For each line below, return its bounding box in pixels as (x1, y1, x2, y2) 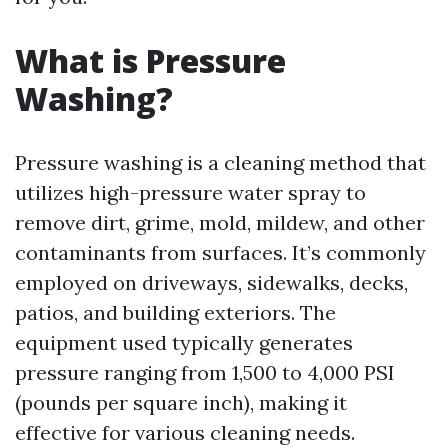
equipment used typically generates (15, 330, 353, 355)
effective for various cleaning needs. (15, 420, 355, 445)
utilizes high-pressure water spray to (15, 180, 366, 205)
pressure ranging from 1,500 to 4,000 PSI (15, 360, 395, 385)
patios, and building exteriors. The (15, 300, 336, 325)
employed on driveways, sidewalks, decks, (15, 270, 408, 295)
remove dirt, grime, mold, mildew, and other (15, 210, 425, 235)
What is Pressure (15, 39, 286, 82)
